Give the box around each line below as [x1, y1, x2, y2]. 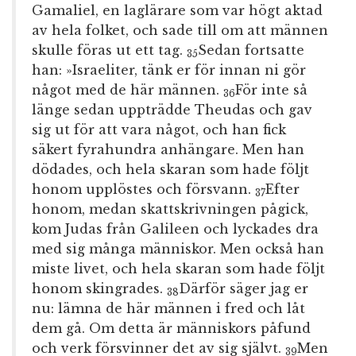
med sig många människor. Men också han [32, 241, 324, 257]
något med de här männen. [32, 82, 223, 99]
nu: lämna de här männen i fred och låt [32, 300, 305, 317]
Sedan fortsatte [198, 42, 304, 59]
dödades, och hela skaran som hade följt [32, 161, 309, 178]
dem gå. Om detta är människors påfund [32, 320, 311, 337]
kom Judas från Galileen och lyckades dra [32, 221, 319, 238]
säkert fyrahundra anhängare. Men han [32, 141, 304, 158]
